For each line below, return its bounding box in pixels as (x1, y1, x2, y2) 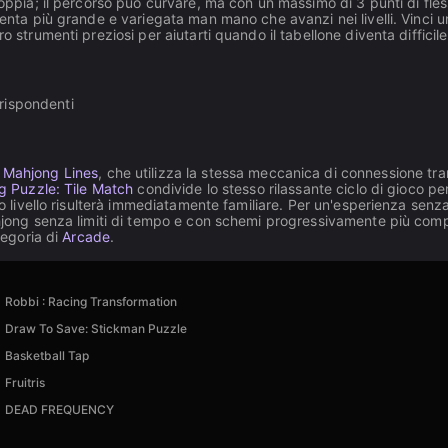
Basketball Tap (4, 348, 89, 363)
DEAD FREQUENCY (4, 402, 114, 417)
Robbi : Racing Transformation (4, 294, 177, 309)
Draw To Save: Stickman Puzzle (4, 321, 187, 336)
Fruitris (4, 375, 45, 390)
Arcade (62, 228, 111, 245)
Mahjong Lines (2, 164, 99, 181)
